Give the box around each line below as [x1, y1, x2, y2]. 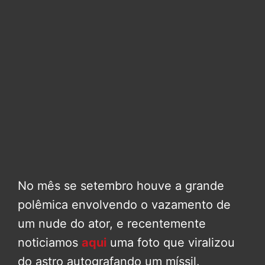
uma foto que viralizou [110, 235, 235, 250]
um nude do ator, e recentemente [18, 216, 206, 231]
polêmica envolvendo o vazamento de [18, 198, 231, 212]
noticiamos [18, 235, 82, 250]
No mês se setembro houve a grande [18, 179, 224, 193]
